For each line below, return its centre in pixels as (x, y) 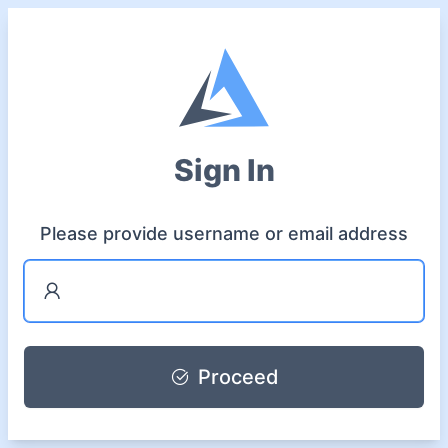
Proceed (238, 377)
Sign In (224, 170)
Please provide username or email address (224, 233)
